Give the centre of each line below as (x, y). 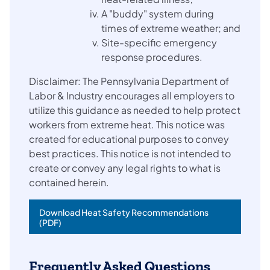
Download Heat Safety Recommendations (124, 212)
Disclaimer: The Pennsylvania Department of (129, 81)
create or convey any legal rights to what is (125, 168)
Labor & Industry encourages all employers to (132, 95)
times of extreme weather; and (171, 28)
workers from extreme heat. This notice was (127, 124)
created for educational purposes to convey (129, 139)
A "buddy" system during (158, 13)
